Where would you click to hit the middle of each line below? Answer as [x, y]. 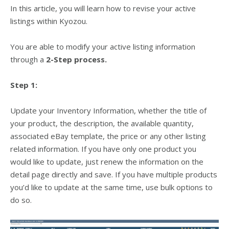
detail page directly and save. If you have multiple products [114, 174]
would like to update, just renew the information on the [107, 162]
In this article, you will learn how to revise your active [103, 8]
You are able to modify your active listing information [103, 47]
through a [28, 59]
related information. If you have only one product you [103, 149]
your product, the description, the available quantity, [102, 123]
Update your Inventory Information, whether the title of [108, 110]
